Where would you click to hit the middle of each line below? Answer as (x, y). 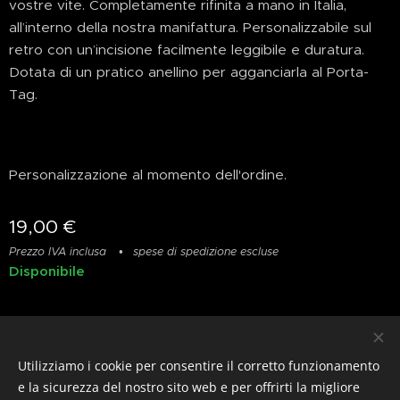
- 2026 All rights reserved (213, 379)
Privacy (142, 353)
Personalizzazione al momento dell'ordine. (148, 175)
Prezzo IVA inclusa (58, 252)
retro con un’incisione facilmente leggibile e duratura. (187, 50)
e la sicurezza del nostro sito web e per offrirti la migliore (189, 387)
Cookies (335, 379)
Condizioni (247, 353)
